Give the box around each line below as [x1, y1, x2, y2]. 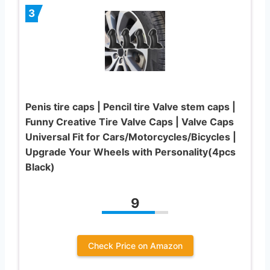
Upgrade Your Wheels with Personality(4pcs [25, 145, 236, 158]
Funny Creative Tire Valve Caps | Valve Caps [25, 115, 234, 128]
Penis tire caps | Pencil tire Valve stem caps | [25, 100, 236, 113]
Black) [25, 160, 55, 173]
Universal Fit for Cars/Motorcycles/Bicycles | [25, 130, 236, 143]
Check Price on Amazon [87, 240, 183, 251]
